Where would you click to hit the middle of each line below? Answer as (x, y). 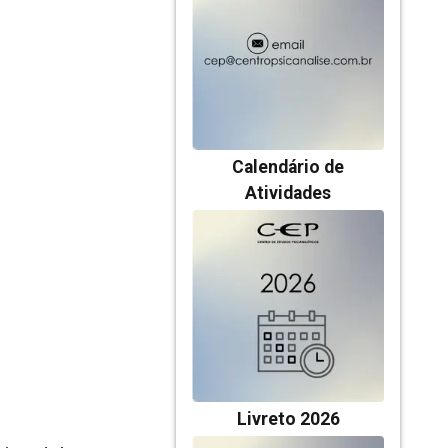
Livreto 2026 (288, 419)
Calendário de (288, 167)
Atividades (288, 193)
